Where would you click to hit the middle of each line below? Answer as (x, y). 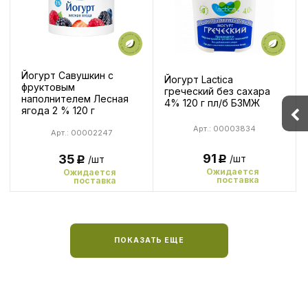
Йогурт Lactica (199, 79)
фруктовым (48, 87)
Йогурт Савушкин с (67, 75)
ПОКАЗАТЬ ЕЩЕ (149, 240)
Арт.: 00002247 (81, 132)
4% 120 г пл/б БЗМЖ (212, 102)
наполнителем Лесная (75, 99)
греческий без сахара (217, 91)
